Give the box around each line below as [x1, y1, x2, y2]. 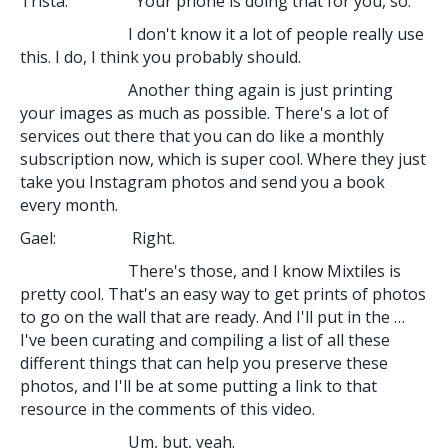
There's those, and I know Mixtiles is [20, 259, 401, 282]
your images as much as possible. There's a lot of [20, 101, 389, 124]
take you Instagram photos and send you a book [20, 170, 385, 193]
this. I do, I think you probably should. [20, 45, 301, 68]
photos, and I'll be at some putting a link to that [20, 374, 377, 397]
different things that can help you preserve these [20, 351, 388, 374]
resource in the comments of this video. [20, 397, 315, 420]
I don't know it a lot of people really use [20, 22, 424, 45]
